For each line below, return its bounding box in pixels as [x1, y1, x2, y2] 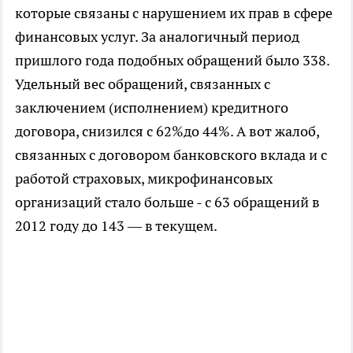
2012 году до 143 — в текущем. [15, 217, 217, 236]
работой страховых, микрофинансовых [15, 169, 273, 188]
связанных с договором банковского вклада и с [15, 146, 327, 165]
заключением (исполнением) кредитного [15, 98, 288, 117]
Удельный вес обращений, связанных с [15, 75, 270, 94]
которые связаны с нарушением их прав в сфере [15, 4, 333, 23]
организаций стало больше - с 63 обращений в [15, 193, 320, 212]
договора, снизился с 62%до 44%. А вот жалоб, [15, 122, 319, 141]
